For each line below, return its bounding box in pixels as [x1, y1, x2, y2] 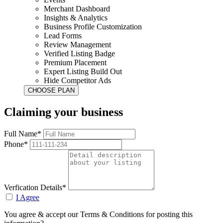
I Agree [16, 193, 39, 202]
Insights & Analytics [44, 13, 108, 22]
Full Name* [4, 129, 43, 138]
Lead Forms [44, 31, 82, 40]
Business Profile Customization [44, 22, 142, 31]
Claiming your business [4, 106, 123, 119]
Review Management [44, 40, 111, 49]
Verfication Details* [4, 183, 68, 192]
